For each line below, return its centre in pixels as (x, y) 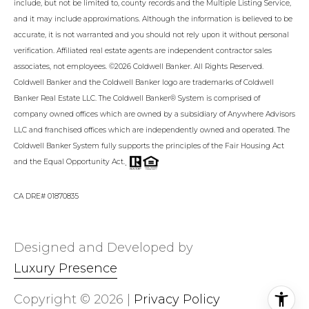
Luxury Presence (66, 268)
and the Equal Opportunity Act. (69, 162)
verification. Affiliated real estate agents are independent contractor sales (143, 51)
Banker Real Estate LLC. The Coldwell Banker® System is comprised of (137, 99)
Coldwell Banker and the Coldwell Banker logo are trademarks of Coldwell (144, 83)
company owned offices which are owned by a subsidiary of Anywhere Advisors (154, 114)
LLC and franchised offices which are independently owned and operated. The (152, 130)
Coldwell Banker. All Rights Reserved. (197, 67)
